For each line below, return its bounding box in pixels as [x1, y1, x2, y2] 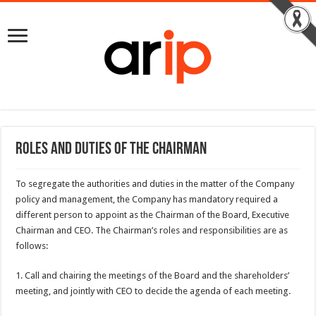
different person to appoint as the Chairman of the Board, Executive [16, 209, 290, 220]
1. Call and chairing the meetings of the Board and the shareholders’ [16, 270, 290, 281]
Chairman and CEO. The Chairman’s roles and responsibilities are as [16, 225, 288, 236]
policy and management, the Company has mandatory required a [16, 194, 279, 205]
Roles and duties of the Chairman [16, 141, 207, 158]
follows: [16, 241, 49, 251]
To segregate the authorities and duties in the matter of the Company [16, 178, 295, 189]
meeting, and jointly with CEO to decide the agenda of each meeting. [16, 286, 291, 296]
